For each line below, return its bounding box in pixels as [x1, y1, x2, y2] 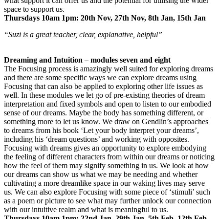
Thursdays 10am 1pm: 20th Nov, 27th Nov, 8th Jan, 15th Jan [4, 13, 206, 22]
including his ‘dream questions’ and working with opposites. [4, 134, 189, 143]
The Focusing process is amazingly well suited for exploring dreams [4, 64, 213, 73]
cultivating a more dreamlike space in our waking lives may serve [4, 178, 205, 187]
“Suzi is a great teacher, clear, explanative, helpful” [4, 30, 162, 39]
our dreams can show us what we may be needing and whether [4, 170, 197, 178]
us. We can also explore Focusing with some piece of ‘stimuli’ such [4, 187, 210, 196]
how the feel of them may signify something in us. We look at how [4, 161, 209, 170]
